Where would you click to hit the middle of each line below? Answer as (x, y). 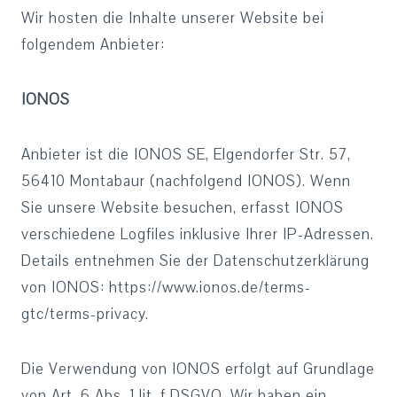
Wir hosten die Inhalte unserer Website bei (173, 18)
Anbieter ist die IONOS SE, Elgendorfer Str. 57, (186, 155)
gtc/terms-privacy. (85, 314)
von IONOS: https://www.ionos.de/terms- (166, 288)
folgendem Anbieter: (93, 45)
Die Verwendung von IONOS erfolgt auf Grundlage (198, 369)
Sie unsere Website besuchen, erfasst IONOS (183, 208)
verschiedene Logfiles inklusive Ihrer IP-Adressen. (198, 234)
